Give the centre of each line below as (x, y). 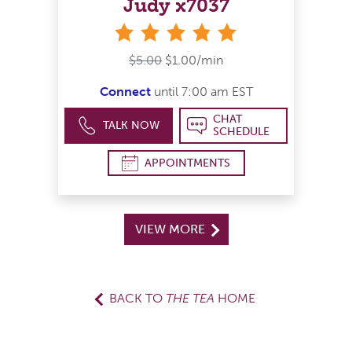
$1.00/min (194, 60)
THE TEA (190, 299)
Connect (125, 92)
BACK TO (137, 299)
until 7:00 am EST (202, 92)
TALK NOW (132, 126)
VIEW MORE (171, 229)
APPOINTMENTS (187, 163)
